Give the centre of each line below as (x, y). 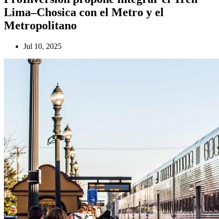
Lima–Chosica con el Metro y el (84, 12)
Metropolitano (40, 25)
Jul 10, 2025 (43, 46)
